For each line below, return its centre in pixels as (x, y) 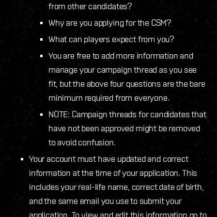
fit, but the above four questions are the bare (127, 83)
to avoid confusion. (84, 142)
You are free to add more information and (121, 55)
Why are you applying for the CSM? (111, 22)
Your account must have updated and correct (109, 158)
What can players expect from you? (113, 39)
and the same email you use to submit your (105, 201)
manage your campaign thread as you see (123, 69)
